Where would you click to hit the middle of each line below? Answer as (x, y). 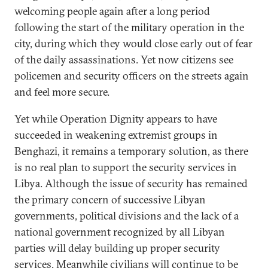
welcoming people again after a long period (112, 11)
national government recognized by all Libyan (120, 232)
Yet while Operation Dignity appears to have (116, 119)
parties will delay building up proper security (117, 248)
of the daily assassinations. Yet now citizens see (124, 60)
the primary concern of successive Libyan (110, 200)
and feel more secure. (63, 92)
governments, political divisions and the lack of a (127, 216)
